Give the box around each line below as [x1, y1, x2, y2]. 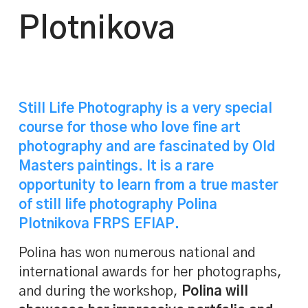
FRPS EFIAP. [89, 217, 180, 232]
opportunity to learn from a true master [19, 179, 279, 193]
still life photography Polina [36, 198, 218, 212]
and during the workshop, [19, 285, 182, 299]
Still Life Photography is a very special [19, 102, 273, 116]
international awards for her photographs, [19, 265, 283, 280]
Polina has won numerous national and [19, 246, 256, 261]
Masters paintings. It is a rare [19, 159, 214, 174]
